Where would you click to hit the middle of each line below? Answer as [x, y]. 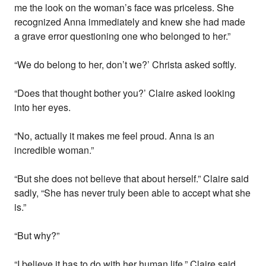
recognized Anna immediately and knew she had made [130, 22]
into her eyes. [43, 107]
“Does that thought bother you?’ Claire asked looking [125, 93]
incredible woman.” [54, 150]
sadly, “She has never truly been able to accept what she [133, 193]
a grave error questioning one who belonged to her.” [123, 36]
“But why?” [37, 236]
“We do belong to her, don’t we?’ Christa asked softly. [126, 65]
